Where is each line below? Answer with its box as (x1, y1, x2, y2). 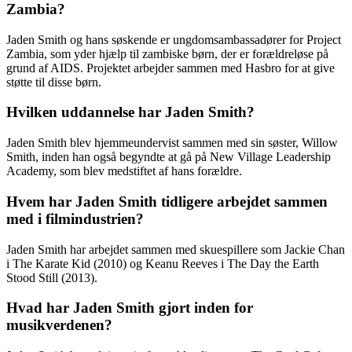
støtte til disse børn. (6, 75, 101, 89)
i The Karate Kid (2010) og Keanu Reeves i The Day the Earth (6, 256, 319, 270)
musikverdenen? (6, 317, 112, 334)
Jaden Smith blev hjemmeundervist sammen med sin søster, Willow (6, 136, 338, 150)
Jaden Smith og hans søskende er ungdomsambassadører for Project (6, 32, 341, 46)
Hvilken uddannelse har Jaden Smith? (6, 104, 255, 121)
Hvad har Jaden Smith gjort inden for (6, 299, 253, 317)
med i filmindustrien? (6, 210, 144, 227)
